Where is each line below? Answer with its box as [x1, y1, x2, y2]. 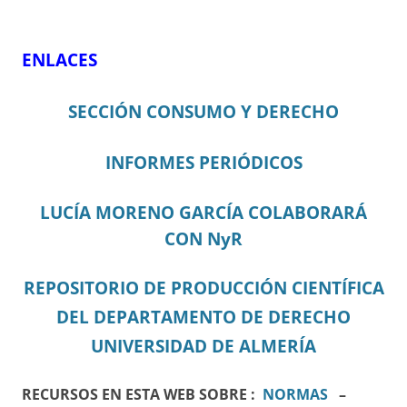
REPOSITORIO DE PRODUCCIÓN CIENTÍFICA [23, 276, 384, 300]
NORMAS [263, 384, 328, 405]
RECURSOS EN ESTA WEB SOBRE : [22, 384, 263, 405]
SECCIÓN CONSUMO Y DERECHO [68, 100, 339, 124]
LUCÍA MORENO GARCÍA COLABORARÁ [40, 201, 367, 224]
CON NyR [164, 227, 243, 251]
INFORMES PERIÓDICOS [104, 151, 303, 174]
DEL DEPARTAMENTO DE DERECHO [56, 305, 351, 329]
